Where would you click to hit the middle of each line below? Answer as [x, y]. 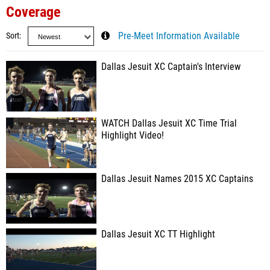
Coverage [33, 12]
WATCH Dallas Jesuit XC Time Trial [169, 124]
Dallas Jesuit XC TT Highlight [158, 234]
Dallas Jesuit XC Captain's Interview [171, 67]
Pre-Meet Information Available [179, 36]
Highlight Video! [133, 136]
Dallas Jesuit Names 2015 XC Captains [177, 179]
